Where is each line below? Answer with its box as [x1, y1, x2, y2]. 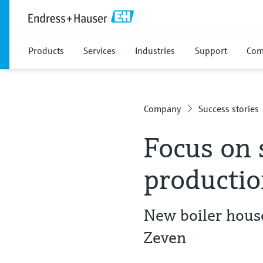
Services [83, 45, 116, 56]
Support [195, 45, 227, 56]
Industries [135, 45, 175, 56]
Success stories [198, 103, 259, 114]
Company [144, 103, 181, 114]
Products [28, 45, 64, 56]
